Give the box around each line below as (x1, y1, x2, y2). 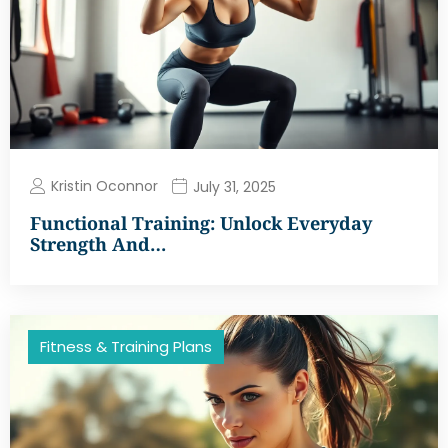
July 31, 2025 (193, 176, 276, 197)
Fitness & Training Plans (40, 336, 212, 358)
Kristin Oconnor (51, 176, 158, 197)
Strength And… (30, 232, 166, 257)
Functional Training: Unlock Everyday (30, 211, 372, 236)
